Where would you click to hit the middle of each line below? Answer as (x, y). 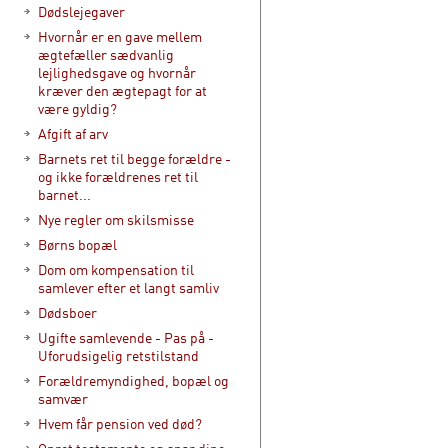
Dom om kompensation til (116, 269)
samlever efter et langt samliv (128, 287)
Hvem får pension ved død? (120, 423)
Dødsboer (67, 312)
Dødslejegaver (81, 11)
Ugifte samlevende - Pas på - (126, 337)
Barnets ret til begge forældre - (134, 158)
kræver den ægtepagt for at (122, 90)
